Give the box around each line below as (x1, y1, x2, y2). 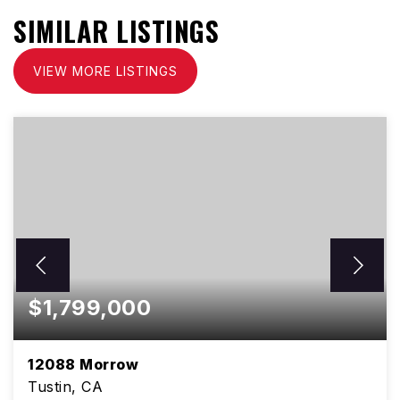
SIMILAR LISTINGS (13, 11, 219, 51)
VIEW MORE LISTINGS (33, 63, 178, 79)
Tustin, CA (28, 378, 103, 396)
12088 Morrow (28, 355, 138, 373)
